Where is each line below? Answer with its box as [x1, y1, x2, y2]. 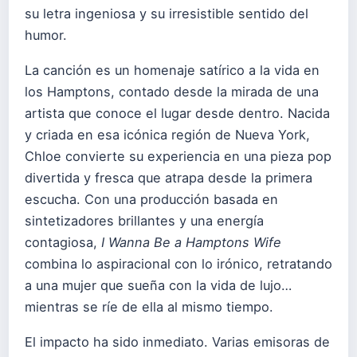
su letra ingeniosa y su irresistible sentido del [25, 6, 308, 22]
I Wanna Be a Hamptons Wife [101, 234, 281, 251]
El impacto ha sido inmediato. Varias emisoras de [25, 334, 330, 351]
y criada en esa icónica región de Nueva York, [25, 127, 310, 143]
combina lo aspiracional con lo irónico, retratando [25, 256, 332, 273]
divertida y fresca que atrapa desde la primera [25, 170, 312, 186]
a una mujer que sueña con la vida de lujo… [25, 277, 292, 294]
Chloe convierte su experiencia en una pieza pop [25, 148, 331, 165]
